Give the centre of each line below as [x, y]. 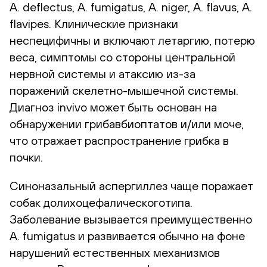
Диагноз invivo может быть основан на [113, 107]
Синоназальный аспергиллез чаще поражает [131, 185]
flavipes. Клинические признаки [94, 23]
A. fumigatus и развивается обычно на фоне [127, 235]
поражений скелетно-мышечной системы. [124, 90]
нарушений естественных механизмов [115, 252]
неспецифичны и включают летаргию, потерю [132, 40]
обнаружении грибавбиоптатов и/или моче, [127, 123]
